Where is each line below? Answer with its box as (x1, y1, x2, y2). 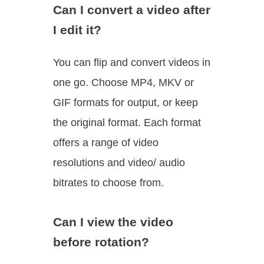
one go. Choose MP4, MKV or (53, 76, 194, 88)
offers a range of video (53, 136, 159, 148)
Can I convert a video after (53, 2, 210, 16)
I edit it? (53, 22, 101, 37)
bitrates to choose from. (53, 176, 164, 189)
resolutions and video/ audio (53, 156, 185, 169)
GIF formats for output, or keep (53, 96, 198, 108)
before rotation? (53, 235, 149, 249)
